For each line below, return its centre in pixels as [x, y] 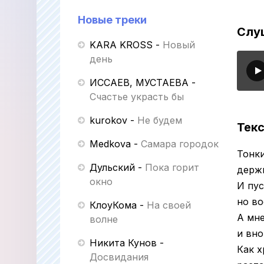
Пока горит [172, 167]
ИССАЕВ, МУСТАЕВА [139, 82]
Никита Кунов [123, 243]
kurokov [108, 120]
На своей [169, 205]
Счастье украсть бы [137, 97]
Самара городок [180, 144]
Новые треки [112, 20]
